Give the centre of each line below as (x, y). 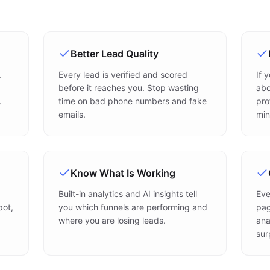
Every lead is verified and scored (123, 74)
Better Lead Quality (115, 54)
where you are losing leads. (112, 220)
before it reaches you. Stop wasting (129, 88)
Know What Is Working (123, 173)
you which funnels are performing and (133, 207)
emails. (72, 114)
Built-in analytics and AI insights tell (128, 194)
